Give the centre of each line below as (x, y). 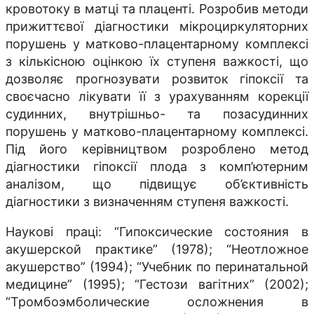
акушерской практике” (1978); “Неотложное (157, 250)
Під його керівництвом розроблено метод (157, 149)
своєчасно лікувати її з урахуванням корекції (157, 97)
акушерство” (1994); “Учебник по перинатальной (157, 267)
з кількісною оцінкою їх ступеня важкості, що (157, 62)
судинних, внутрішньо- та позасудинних (157, 114)
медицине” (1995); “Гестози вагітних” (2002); (157, 285)
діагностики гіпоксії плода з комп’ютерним (157, 167)
